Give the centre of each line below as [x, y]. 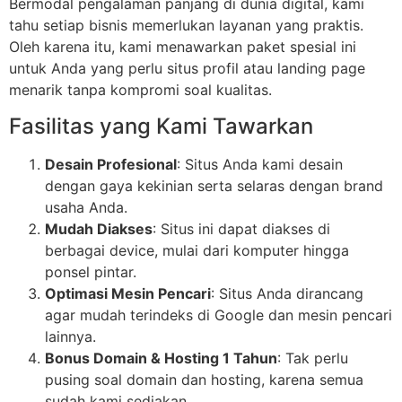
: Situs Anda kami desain [260, 164]
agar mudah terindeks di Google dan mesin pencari [218, 315]
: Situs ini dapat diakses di [241, 228]
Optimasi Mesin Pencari [128, 293]
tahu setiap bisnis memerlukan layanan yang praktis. [186, 26]
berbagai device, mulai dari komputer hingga [197, 250]
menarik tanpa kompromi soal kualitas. [140, 90]
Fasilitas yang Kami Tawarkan [161, 126]
